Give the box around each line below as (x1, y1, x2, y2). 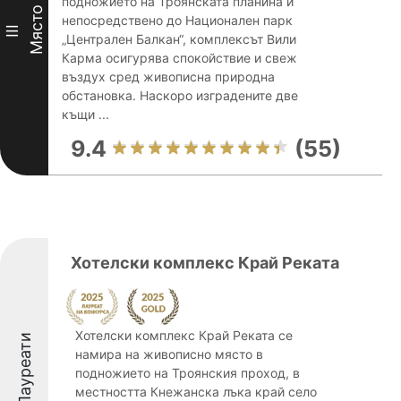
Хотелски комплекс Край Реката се (75, 328, 293, 343)
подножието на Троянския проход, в (75, 365, 300, 380)
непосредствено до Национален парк (62, 13, 293, 28)
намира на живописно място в (75, 346, 263, 362)
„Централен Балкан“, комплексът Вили (62, 31, 296, 47)
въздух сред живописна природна (62, 69, 275, 84)
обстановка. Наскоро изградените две (62, 88, 298, 103)
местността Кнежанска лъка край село (75, 384, 317, 399)
